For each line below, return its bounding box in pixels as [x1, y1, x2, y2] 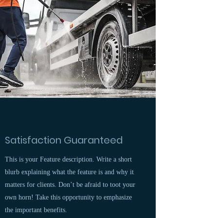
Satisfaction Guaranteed [5, 133, 123, 147]
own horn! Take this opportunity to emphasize [5, 194, 132, 201]
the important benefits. [5, 206, 67, 214]
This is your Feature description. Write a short [5, 156, 132, 163]
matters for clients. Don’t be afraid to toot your [5, 181, 135, 188]
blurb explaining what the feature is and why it [5, 168, 134, 176]
